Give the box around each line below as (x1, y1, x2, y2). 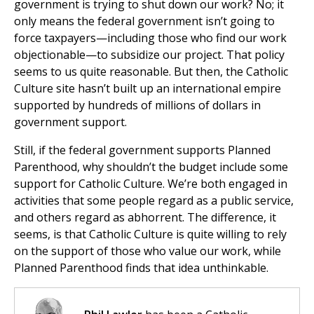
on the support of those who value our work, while (14, 243, 281, 259)
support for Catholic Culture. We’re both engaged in (14, 176, 287, 192)
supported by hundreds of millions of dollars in (14, 97, 261, 114)
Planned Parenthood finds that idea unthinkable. (14, 260, 271, 276)
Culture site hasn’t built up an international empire (14, 81, 281, 97)
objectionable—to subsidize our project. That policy (14, 47, 285, 63)
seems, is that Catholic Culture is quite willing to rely (14, 226, 287, 243)
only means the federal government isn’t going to (14, 13, 275, 29)
